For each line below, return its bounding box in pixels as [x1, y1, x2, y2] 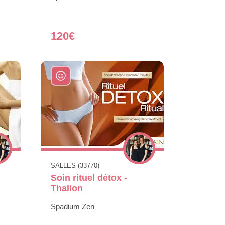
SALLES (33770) [51, 161, 99, 169]
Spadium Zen [51, 202, 94, 211]
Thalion [51, 183, 83, 193]
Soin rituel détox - [51, 172, 127, 183]
